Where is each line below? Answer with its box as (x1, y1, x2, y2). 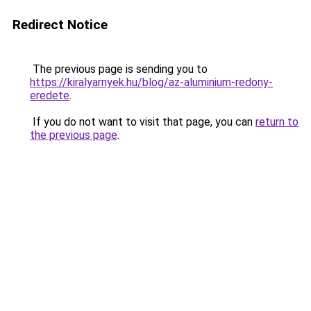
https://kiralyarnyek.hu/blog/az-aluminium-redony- (30, 76, 273, 89)
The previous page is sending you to (30, 62, 208, 76)
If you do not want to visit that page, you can (30, 115, 255, 128)
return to (255, 115, 299, 128)
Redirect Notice (12, 17, 108, 33)
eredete (30, 89, 69, 102)
